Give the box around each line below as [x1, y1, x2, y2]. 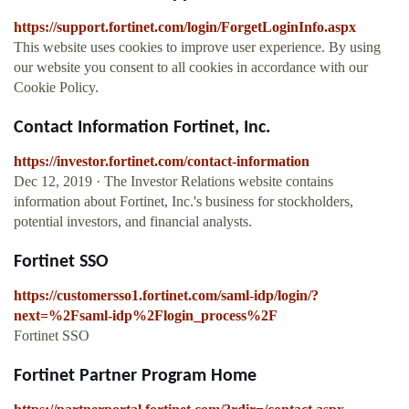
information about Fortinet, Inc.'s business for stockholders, [14, 194, 353, 210]
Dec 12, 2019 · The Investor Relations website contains [14, 173, 333, 190]
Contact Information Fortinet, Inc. [14, 119, 270, 138]
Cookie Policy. [14, 79, 99, 96]
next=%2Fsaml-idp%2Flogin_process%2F [14, 308, 278, 324]
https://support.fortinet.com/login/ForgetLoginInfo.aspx [14, 19, 356, 36]
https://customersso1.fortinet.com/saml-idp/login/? [14, 288, 319, 304]
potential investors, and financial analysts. [14, 214, 252, 230]
